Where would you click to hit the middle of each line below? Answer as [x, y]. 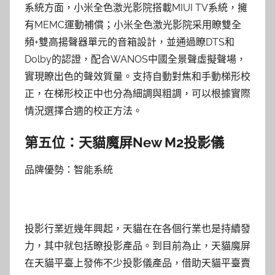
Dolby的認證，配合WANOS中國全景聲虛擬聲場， [135, 59]
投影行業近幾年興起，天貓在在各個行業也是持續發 [137, 229]
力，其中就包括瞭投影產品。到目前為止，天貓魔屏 [137, 246]
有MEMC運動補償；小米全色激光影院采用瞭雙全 [133, 25]
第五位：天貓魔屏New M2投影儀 [124, 142]
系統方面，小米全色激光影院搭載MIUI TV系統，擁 [136, 7]
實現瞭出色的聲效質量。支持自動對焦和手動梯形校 [137, 76]
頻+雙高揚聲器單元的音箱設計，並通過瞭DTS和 [130, 42]
